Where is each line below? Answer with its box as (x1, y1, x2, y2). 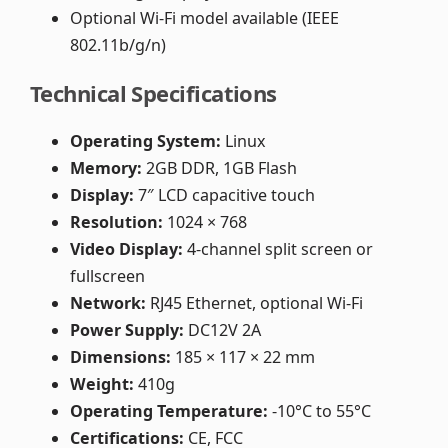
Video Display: (70, 238, 183, 261)
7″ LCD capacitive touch (134, 184, 315, 207)
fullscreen (70, 265, 145, 288)
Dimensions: (70, 346, 171, 369)
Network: (70, 292, 146, 315)
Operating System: (70, 130, 221, 153)
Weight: (70, 373, 134, 396)
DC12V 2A (184, 319, 261, 342)
